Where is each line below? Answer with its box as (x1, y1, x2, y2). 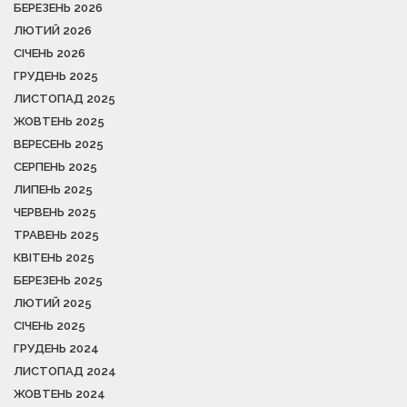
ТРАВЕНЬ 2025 (14, 227, 99, 242)
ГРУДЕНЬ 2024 (14, 341, 99, 355)
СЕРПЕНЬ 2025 (14, 159, 97, 174)
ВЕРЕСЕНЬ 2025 (14, 136, 104, 151)
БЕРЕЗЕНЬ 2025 (14, 273, 103, 287)
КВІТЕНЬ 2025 (14, 250, 94, 264)
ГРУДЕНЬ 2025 (14, 68, 98, 83)
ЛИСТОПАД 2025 (14, 91, 115, 105)
